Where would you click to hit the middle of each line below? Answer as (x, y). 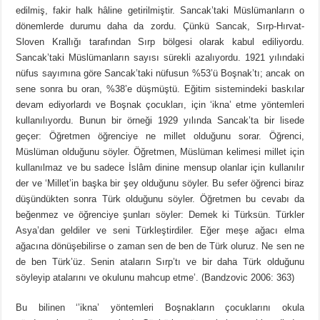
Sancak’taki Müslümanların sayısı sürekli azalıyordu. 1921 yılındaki (160, 58)
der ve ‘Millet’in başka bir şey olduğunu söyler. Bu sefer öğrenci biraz (160, 184)
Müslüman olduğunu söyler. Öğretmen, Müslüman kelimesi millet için (160, 152)
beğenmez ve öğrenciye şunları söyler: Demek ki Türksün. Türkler (160, 215)
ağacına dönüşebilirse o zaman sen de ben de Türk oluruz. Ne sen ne (160, 246)
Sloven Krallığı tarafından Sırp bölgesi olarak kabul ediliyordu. (160, 42)
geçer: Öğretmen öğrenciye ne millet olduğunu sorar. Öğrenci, (160, 136)
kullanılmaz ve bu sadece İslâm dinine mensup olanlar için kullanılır (160, 168)
